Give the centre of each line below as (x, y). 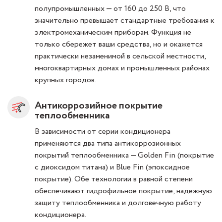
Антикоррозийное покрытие (99, 106)
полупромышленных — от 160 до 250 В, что (110, 9)
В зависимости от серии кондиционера (103, 132)
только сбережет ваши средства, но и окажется (119, 44)
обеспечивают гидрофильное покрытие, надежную (123, 191)
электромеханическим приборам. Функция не (113, 32)
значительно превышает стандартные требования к (125, 21)
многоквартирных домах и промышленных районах (122, 68)
